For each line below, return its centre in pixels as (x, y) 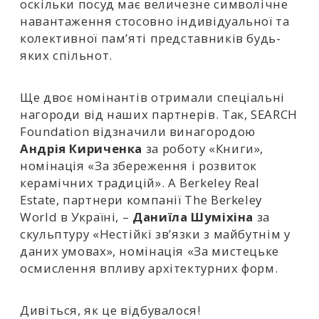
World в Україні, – (76, 217)
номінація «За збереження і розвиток (139, 166)
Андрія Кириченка (82, 148)
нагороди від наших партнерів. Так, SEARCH (159, 114)
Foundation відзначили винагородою (138, 131)
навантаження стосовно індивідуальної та (155, 21)
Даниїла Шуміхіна (193, 217)
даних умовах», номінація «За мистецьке (150, 251)
